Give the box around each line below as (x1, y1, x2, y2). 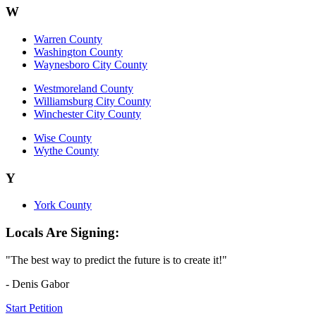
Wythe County (34, 144, 99, 157)
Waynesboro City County (34, 58, 147, 71)
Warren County (34, 32, 102, 45)
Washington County (34, 45, 123, 58)
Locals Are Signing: (6, 225, 119, 241)
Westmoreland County (34, 82, 133, 95)
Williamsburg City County (34, 95, 151, 107)
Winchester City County (34, 107, 141, 120)
